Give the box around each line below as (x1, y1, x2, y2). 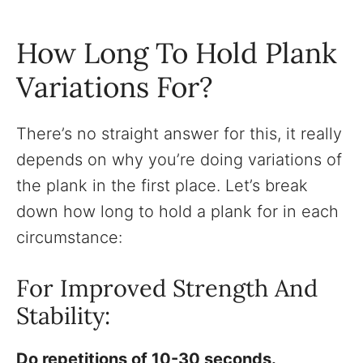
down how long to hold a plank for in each (16, 201, 339, 221)
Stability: (16, 300, 110, 331)
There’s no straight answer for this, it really (16, 123, 342, 143)
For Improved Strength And (16, 272, 318, 303)
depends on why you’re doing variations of (16, 149, 342, 169)
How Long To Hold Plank (16, 34, 337, 71)
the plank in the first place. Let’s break (16, 175, 308, 195)
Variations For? (16, 68, 213, 105)
